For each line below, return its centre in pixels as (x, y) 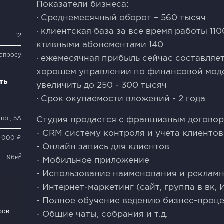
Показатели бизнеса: (83, 5)
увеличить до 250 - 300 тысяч (102, 86)
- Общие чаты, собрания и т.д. (102, 215)
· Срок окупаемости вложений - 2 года (121, 99)
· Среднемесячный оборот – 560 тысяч (121, 18)
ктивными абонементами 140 (100, 45)
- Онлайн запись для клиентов (103, 147)
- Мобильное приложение (93, 161)
